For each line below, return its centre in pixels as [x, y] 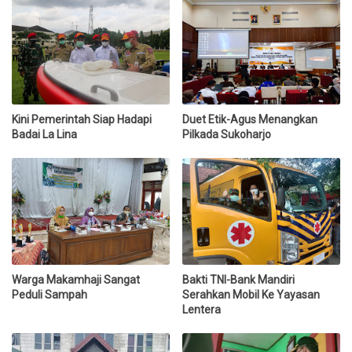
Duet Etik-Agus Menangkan [250, 119]
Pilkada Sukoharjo [227, 134]
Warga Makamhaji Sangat [76, 280]
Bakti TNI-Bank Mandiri [239, 280]
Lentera [202, 310]
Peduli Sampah [49, 295]
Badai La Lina [44, 134]
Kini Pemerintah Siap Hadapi [82, 119]
